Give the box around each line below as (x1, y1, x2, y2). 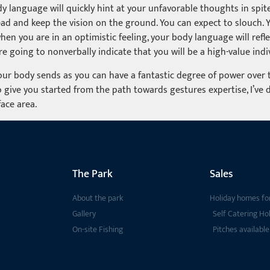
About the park (72, 191, 123, 206)
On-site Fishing (72, 222, 123, 237)
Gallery (72, 207, 96, 221)
